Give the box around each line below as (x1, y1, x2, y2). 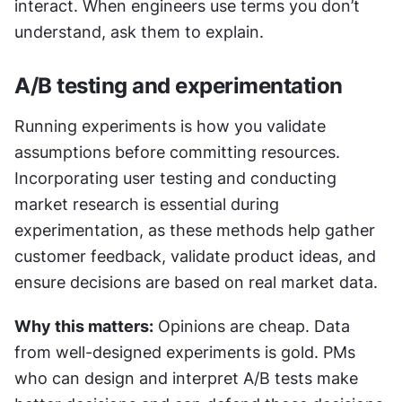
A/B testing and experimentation (14, 72, 343, 99)
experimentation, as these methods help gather (14, 220, 375, 240)
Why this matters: (14, 316, 153, 336)
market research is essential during (14, 194, 279, 214)
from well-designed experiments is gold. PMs (14, 342, 355, 362)
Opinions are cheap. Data (153, 316, 350, 336)
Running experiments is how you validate (14, 116, 326, 135)
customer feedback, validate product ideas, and (14, 246, 376, 266)
